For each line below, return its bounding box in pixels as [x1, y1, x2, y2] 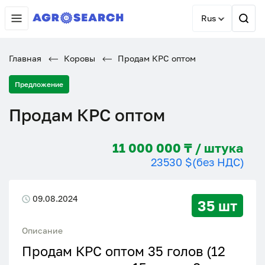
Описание [22, 225, 63, 235]
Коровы [62, 53, 95, 63]
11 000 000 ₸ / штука [204, 140, 243, 156]
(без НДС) [192, 156, 244, 169]
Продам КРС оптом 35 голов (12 [22, 243, 225, 259]
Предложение [15, 80, 63, 89]
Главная [9, 53, 41, 63]
